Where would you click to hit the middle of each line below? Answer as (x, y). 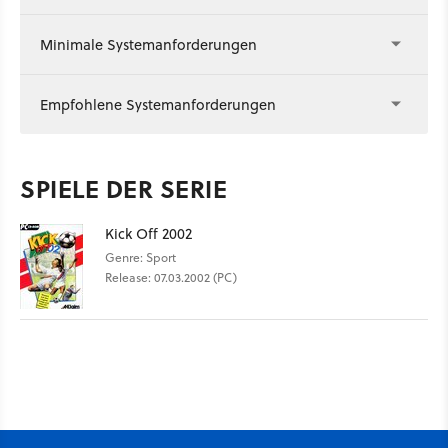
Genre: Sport (140, 257)
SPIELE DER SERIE (123, 188)
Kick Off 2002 (148, 233)
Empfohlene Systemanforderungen (158, 104)
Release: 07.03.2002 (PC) (171, 277)
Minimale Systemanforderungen (148, 44)
